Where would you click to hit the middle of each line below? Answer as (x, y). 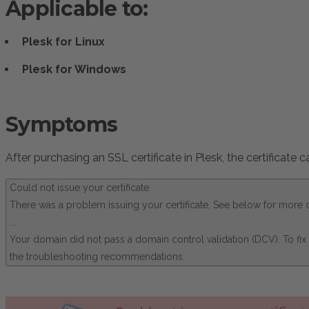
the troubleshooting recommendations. (97, 257)
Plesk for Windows (74, 69)
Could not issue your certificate (79, 188)
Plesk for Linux (63, 42)
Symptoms (61, 124)
